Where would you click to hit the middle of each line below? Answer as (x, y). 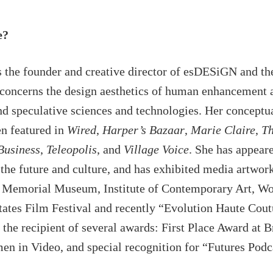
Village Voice (156, 150)
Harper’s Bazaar (144, 130)
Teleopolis (72, 150)
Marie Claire (223, 130)
